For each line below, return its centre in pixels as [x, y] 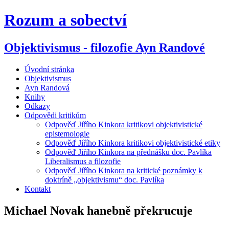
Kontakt [38, 189]
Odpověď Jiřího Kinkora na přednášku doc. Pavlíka [128, 152]
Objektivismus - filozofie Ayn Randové [105, 47]
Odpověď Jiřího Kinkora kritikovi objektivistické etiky [133, 143]
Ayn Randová [47, 87]
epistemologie [67, 133]
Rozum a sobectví [65, 20]
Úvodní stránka [49, 69]
